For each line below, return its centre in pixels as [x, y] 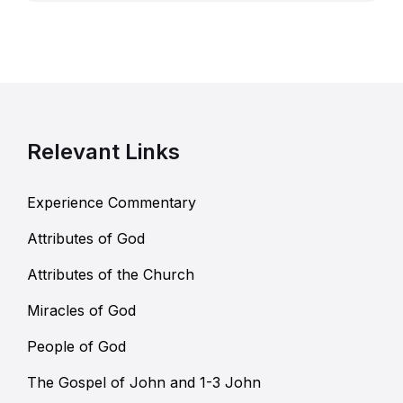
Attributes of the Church [111, 275]
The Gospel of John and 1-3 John [144, 383]
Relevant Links [103, 152]
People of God [76, 347]
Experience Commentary [112, 203]
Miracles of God [81, 311]
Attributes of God [86, 239]
